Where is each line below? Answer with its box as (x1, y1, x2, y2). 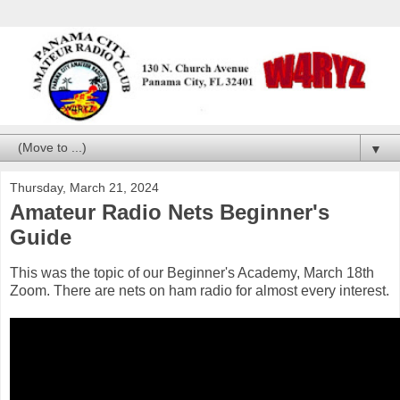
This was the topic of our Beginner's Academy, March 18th (10, 264, 374, 280)
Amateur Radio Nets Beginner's (10, 199, 329, 224)
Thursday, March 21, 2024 (10, 179, 159, 195)
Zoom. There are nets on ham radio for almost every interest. (10, 282, 389, 298)
